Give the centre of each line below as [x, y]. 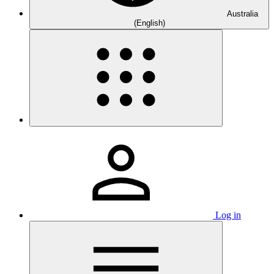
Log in [228, 215]
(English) [149, 23]
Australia [242, 14]
